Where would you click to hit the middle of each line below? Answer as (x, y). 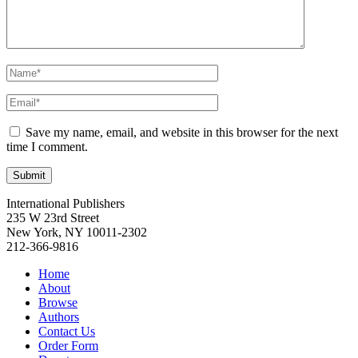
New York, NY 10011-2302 (77, 233)
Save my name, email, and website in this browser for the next (182, 133)
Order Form (68, 346)
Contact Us (67, 332)
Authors (59, 317)
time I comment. (47, 147)
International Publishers (66, 204)
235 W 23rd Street (53, 218)
